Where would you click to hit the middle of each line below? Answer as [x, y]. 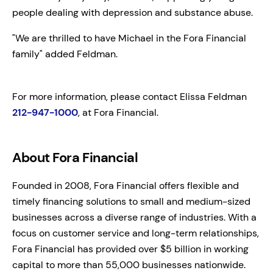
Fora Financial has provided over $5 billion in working [130, 249]
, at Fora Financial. [118, 112]
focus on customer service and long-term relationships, [136, 233]
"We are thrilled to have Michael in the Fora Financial [129, 38]
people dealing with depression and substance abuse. [133, 12]
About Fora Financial [75, 157]
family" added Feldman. [65, 54]
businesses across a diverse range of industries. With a [134, 217]
